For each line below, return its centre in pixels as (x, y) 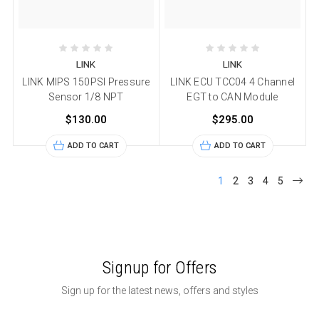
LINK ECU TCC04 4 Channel (233, 82)
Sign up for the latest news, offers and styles (159, 290)
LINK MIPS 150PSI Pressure (86, 82)
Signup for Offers (159, 267)
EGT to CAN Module (232, 96)
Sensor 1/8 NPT (86, 96)
